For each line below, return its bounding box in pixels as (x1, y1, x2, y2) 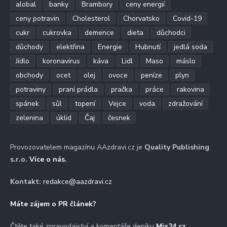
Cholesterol (72, 13, 110, 23)
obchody (16, 70, 43, 80)
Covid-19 (173, 13, 202, 23)
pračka (111, 84, 132, 94)
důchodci (157, 27, 185, 37)
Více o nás (29, 154, 65, 164)
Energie (98, 42, 122, 52)
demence (85, 27, 114, 37)
